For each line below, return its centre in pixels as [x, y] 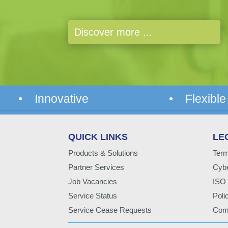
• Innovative [53, 98]
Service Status [93, 195]
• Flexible [198, 98]
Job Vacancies [93, 181]
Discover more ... [113, 32]
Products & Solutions [103, 153]
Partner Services [96, 167]
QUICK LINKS [98, 137]
